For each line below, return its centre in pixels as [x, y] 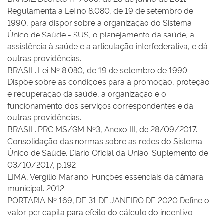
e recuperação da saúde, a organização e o [87, 93]
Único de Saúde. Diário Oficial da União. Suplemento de [108, 152]
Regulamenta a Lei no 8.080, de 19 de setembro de [100, 10]
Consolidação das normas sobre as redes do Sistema [105, 141]
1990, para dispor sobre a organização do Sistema [100, 22]
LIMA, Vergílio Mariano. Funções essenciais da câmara [105, 176]
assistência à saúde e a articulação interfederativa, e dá [108, 46]
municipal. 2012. [37, 188]
